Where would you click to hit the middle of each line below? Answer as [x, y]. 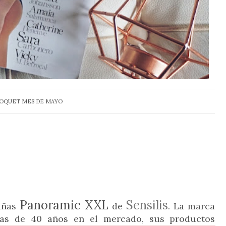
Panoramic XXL [64, 205]
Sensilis [147, 205]
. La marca [192, 206]
